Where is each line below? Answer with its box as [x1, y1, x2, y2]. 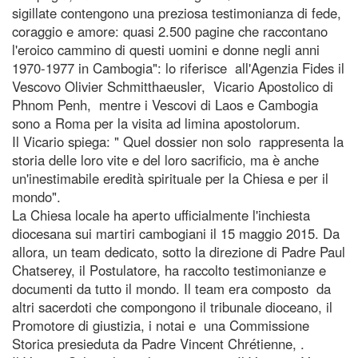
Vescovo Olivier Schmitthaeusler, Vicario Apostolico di [12, 76, 333, 96]
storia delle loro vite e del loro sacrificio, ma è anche [12, 149, 319, 169]
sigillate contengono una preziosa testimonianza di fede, [12, 2, 341, 22]
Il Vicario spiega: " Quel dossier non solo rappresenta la [12, 131, 344, 151]
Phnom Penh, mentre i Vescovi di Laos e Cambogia [12, 94, 318, 114]
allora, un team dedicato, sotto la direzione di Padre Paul [12, 241, 345, 261]
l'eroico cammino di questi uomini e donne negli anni [12, 39, 320, 59]
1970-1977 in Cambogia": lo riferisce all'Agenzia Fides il [12, 58, 344, 78]
